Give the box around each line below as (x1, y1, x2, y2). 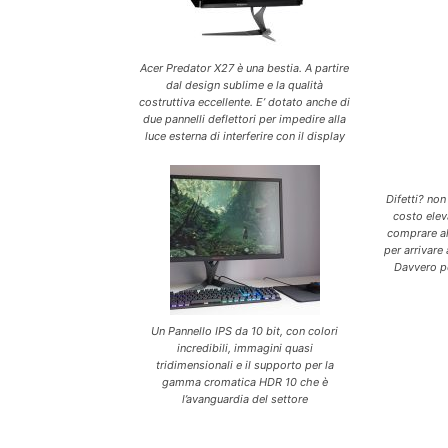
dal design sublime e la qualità (166, 78, 324, 93)
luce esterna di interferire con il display (144, 129, 345, 144)
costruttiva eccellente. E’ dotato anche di (139, 95, 351, 110)
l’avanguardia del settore (181, 392, 308, 407)
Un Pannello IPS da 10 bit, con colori (151, 324, 339, 339)
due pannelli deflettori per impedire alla (143, 112, 347, 127)
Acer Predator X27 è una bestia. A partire (140, 61, 350, 76)
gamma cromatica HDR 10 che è (161, 375, 328, 390)
